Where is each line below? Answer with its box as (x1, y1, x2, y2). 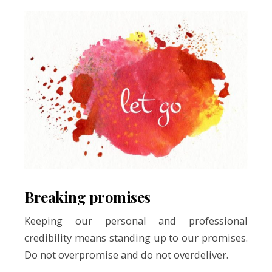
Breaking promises (24, 187, 151, 207)
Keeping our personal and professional (24, 214, 248, 228)
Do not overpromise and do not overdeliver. (24, 248, 228, 262)
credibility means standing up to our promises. (24, 231, 248, 245)
